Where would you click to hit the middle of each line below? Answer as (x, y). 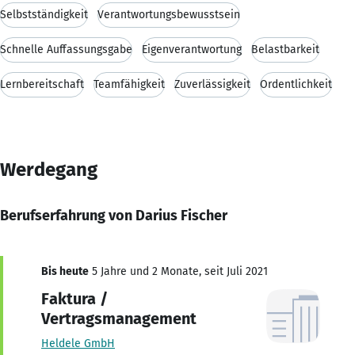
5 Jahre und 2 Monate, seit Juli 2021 (178, 271)
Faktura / (74, 298)
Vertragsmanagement (119, 318)
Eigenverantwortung (192, 49)
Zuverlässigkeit (212, 84)
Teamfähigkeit (129, 84)
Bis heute (65, 271)
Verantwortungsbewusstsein (169, 14)
